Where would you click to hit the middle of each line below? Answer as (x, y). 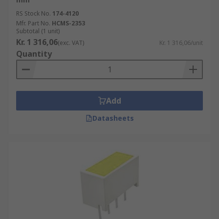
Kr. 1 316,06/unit (181, 43)
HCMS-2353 (68, 23)
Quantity (34, 54)
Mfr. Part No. (33, 23)
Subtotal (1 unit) (38, 31)
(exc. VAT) (71, 43)
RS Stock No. (33, 13)
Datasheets (113, 118)
